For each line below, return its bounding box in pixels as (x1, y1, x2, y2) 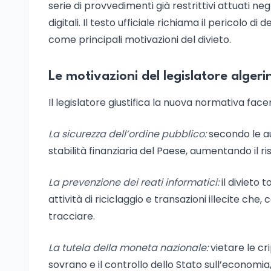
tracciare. (48, 209, 95, 223)
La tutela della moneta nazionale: (48, 241, 208, 255)
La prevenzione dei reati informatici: (48, 175, 219, 189)
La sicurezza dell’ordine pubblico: (48, 127, 206, 141)
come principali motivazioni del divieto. (48, 33, 231, 47)
